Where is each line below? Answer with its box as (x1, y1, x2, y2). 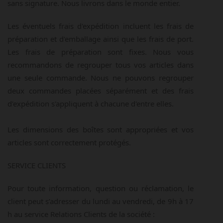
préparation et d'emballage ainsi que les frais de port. (7, 34, 194, 44)
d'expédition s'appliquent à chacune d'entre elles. (7, 99, 176, 109)
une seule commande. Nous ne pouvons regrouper (7, 73, 194, 83)
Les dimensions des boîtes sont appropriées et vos (7, 124, 194, 134)
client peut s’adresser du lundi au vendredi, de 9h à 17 (7, 196, 194, 206)
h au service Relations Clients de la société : (7, 209, 155, 219)
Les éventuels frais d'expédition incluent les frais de (7, 21, 194, 31)
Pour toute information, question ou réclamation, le (7, 183, 194, 193)
